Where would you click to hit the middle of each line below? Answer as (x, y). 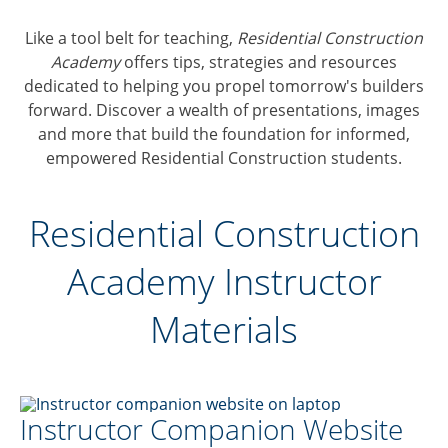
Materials (224, 329)
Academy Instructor (224, 281)
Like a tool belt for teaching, (131, 38)
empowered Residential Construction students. (224, 158)
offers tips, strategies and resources (258, 62)
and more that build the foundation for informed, (224, 134)
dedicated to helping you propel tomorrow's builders (224, 86)
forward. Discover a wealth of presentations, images (224, 110)
